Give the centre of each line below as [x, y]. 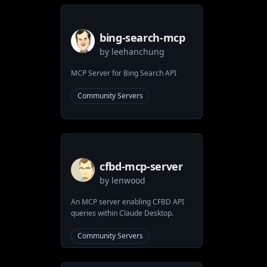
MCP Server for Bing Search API [124, 73]
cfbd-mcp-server [141, 166]
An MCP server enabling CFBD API [128, 202]
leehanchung [138, 52]
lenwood [128, 180]
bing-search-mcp [142, 38]
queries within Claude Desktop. [122, 213]
